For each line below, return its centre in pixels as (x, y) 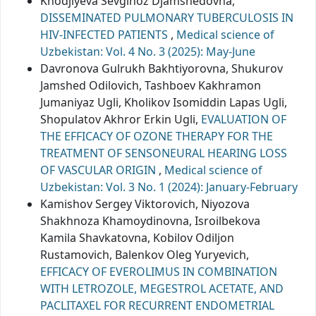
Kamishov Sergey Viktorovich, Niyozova (145, 203)
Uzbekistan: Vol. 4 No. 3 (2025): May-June (148, 51)
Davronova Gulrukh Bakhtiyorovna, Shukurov (162, 68)
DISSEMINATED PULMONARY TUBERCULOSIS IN (167, 17)
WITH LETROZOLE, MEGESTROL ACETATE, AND (162, 288)
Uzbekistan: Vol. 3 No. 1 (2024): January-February (169, 187)
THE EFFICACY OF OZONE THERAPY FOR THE (157, 136)
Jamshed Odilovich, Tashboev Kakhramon (151, 85)
